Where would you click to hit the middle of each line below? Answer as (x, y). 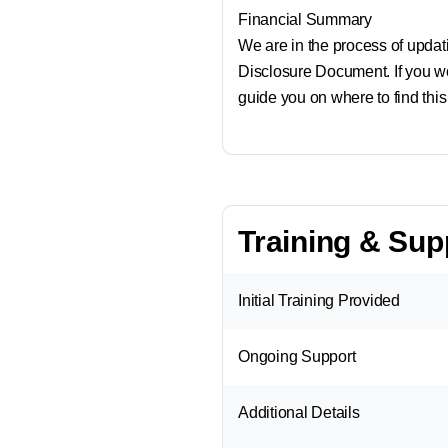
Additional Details (299, 412)
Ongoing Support (297, 356)
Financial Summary (305, 19)
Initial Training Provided (319, 300)
